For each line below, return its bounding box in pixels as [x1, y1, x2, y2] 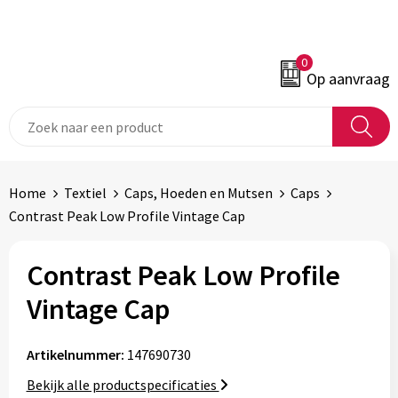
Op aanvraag [306, 68, 390, 89]
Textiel [63, 184, 107, 202]
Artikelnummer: [26, 346, 124, 363]
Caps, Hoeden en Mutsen [123, 184, 273, 202]
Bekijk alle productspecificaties [26, 376, 219, 394]
